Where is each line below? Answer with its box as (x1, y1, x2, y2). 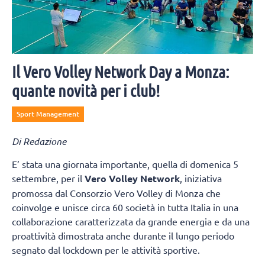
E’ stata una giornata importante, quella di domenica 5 (12, 158, 238, 170)
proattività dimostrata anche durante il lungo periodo (12, 230, 234, 242)
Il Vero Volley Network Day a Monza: (12, 62, 230, 81)
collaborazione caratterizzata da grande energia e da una (12, 215, 250, 228)
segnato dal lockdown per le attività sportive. (12, 244, 200, 256)
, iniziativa (180, 172, 222, 185)
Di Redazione (12, 134, 66, 147)
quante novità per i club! (12, 80, 160, 100)
